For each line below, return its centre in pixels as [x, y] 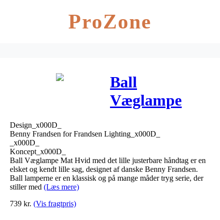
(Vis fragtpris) [55, 203]
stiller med [27, 187]
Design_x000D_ [36, 125]
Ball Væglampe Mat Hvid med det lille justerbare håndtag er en [108, 160]
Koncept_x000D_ [38, 151]
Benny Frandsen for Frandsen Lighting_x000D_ [85, 134]
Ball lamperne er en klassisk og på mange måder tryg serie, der [107, 178]
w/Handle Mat [158, 119]
